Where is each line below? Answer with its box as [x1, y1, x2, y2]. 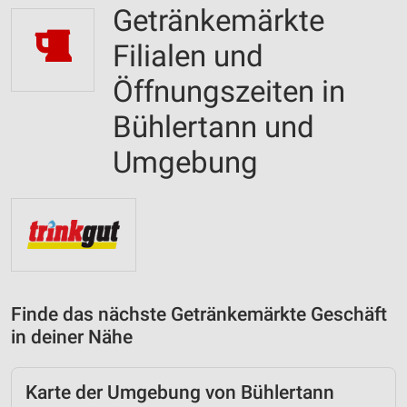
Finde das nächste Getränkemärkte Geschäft [11, 303, 387, 325]
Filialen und [113, 38, 263, 74]
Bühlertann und [113, 109, 314, 144]
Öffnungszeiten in [113, 74, 345, 109]
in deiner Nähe [11, 325, 133, 348]
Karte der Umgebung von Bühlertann [25, 381, 334, 403]
